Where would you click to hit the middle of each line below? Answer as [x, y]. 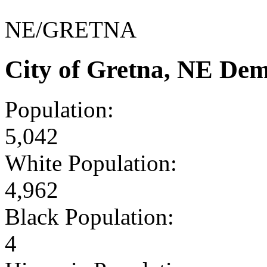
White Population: [91, 163]
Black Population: [89, 216]
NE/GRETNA [71, 29]
